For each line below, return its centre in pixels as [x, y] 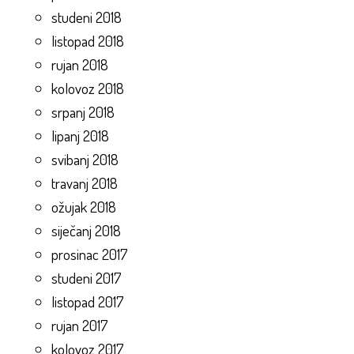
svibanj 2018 [85, 160]
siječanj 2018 [86, 231]
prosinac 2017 [90, 254]
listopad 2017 [88, 302]
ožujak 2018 [84, 207]
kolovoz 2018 [88, 88]
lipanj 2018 [80, 136]
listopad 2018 [88, 41]
